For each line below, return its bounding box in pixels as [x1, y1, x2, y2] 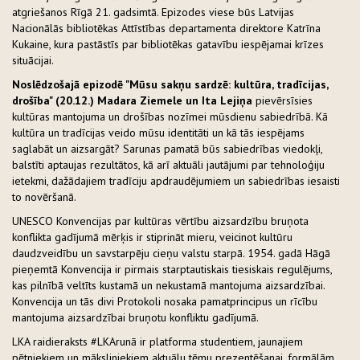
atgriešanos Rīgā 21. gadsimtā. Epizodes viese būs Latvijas [12, 4, 294, 19]
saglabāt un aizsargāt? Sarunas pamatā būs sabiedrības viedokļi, [12, 141, 322, 156]
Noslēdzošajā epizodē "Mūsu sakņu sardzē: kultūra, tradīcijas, [12, 76, 328, 92]
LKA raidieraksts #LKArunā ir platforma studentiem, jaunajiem [12, 333, 303, 349]
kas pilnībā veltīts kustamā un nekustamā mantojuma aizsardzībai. [12, 277, 325, 292]
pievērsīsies [252, 92, 313, 108]
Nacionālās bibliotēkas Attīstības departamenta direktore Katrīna [12, 20, 321, 35]
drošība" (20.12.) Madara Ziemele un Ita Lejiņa [12, 92, 252, 108]
